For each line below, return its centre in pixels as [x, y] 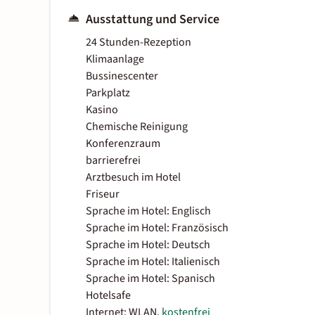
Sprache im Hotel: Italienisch [153, 262]
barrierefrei [113, 161]
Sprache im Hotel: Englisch [148, 211]
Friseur [103, 194]
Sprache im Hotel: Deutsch [148, 245]
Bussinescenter [122, 76]
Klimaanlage [115, 59]
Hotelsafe [108, 296]
